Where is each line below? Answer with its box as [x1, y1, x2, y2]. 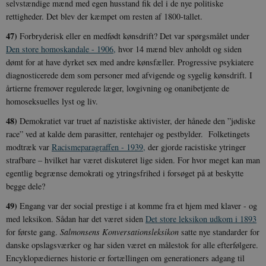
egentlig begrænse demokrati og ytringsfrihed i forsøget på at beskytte [6, 167, 243, 179]
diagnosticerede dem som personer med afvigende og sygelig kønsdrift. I [6, 69, 252, 81]
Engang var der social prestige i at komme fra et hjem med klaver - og [17, 199, 257, 211]
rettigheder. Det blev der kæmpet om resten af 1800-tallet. [6, 10, 205, 22]
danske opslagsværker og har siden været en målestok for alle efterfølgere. [6, 239, 258, 251]
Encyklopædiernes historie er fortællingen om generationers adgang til [6, 252, 245, 264]
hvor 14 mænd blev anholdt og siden [116, 43, 242, 55]
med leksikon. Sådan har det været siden [6, 213, 145, 224]
